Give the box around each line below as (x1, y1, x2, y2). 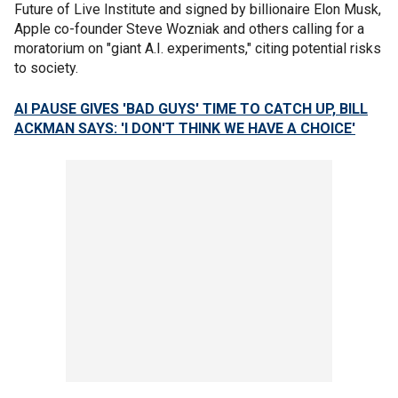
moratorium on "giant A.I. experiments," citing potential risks (14, 39, 381, 57)
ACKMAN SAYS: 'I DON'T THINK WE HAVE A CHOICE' (14, 119, 355, 137)
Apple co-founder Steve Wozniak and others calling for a (14, 20, 364, 37)
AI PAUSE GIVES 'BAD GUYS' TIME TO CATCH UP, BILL (14, 99, 368, 117)
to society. (14, 59, 82, 76)
